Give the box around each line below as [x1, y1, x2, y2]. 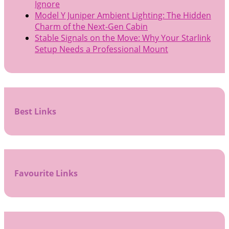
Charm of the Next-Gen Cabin [35, 21, 148, 33]
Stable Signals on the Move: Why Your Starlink [35, 32, 211, 44]
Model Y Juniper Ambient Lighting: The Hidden [35, 10, 211, 21]
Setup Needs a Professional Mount [35, 43, 168, 55]
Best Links [14, 105, 56, 117]
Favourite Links [14, 168, 78, 179]
